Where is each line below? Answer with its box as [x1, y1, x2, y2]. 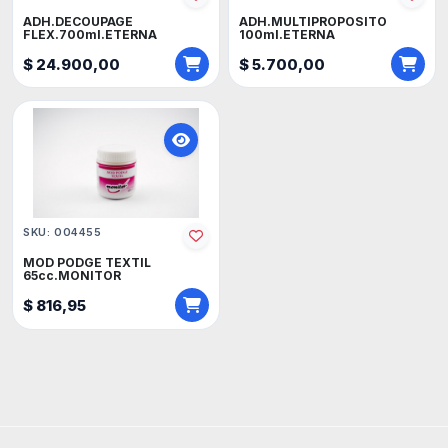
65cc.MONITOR [23, 267, 122, 283]
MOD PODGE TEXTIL [23, 254, 152, 270]
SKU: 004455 [23, 225, 102, 239]
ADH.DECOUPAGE [23, 13, 134, 29]
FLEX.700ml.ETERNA [23, 26, 158, 42]
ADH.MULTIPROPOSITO [239, 13, 388, 29]
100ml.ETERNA [239, 26, 336, 42]
